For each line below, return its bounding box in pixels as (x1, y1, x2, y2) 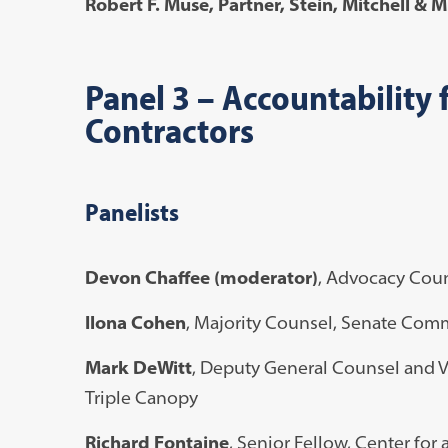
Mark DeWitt (84, 355, 192, 379)
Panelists (84, 195, 179, 227)
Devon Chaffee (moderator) (84, 265, 318, 289)
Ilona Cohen (84, 310, 186, 334)
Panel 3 (84, 73, 197, 119)
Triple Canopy (84, 385, 198, 409)
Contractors (84, 106, 254, 152)
